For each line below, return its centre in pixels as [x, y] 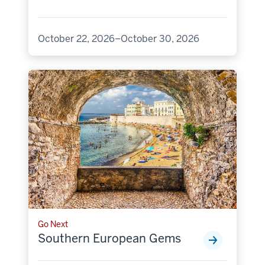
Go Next [53, 224]
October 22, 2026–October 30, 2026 [119, 39]
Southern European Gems [109, 238]
